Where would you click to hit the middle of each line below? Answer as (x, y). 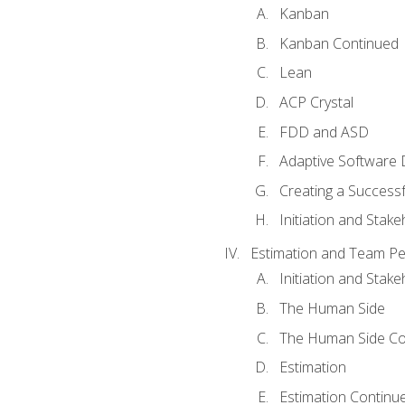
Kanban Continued (339, 43)
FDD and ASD (324, 132)
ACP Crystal (316, 102)
